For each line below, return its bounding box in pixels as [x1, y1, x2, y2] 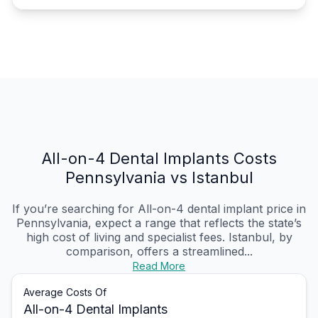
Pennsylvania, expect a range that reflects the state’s [16, 216, 302, 231]
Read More [133, 260, 185, 273]
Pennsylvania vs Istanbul [65, 168, 253, 187]
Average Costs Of [23, 286, 106, 299]
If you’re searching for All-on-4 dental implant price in [12, 202, 306, 216]
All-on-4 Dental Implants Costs [41, 149, 277, 168]
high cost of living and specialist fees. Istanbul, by [26, 230, 292, 245]
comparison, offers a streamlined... [65, 244, 253, 259]
